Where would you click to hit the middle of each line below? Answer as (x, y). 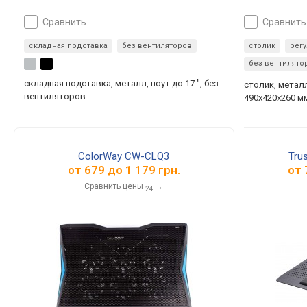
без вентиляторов (157, 46)
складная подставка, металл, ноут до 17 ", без (121, 83)
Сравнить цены (114, 186)
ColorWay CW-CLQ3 (124, 156)
